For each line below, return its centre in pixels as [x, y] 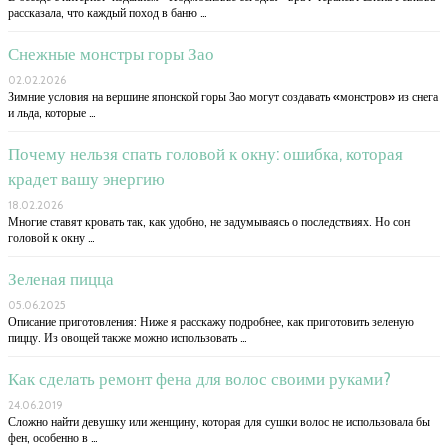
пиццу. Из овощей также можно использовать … [127, 337]
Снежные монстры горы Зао [111, 53]
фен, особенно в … [53, 437]
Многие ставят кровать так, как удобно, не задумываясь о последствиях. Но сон [209, 221]
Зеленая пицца [61, 278]
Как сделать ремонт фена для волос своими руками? [199, 378]
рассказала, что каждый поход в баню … [107, 12]
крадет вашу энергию [86, 178]
